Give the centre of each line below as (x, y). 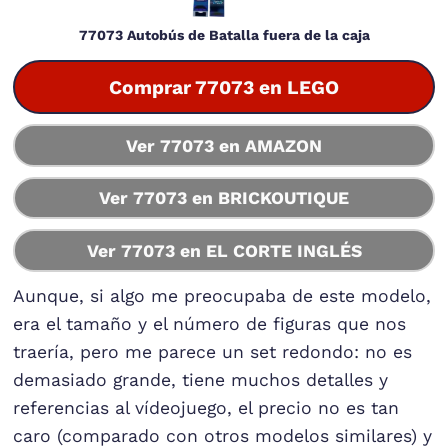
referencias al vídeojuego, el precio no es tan (206, 407)
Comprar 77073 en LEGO (224, 87)
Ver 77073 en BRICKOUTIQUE (224, 198)
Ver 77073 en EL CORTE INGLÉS (224, 250)
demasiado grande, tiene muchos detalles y (201, 379)
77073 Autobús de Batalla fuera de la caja (224, 35)
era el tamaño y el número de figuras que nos (210, 323)
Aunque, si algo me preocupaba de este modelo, (222, 295)
